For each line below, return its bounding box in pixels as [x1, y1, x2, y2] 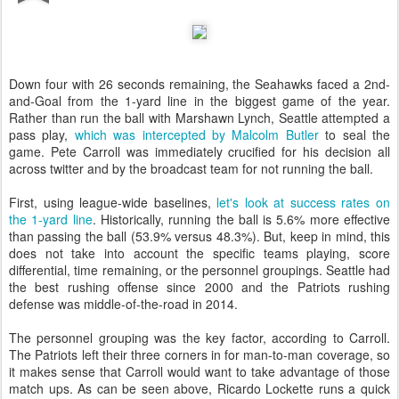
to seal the [318, 126, 391, 144]
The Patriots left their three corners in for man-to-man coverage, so [9, 346, 390, 364]
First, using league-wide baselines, [9, 193, 217, 212]
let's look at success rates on [216, 193, 391, 212]
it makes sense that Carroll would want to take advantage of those [9, 362, 390, 381]
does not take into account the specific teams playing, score [9, 244, 390, 263]
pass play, [9, 126, 75, 144]
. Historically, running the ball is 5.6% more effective [92, 210, 391, 229]
